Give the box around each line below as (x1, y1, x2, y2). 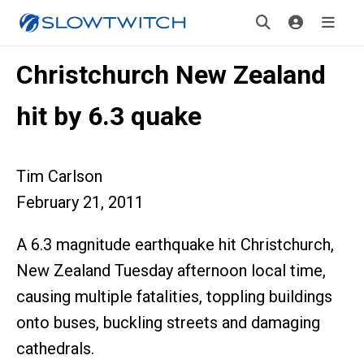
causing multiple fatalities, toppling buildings (16, 287, 332, 306)
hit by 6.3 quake (16, 101, 201, 132)
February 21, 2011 (16, 193, 144, 212)
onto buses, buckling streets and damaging (16, 313, 320, 332)
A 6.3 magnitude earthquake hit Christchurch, (16, 235, 334, 254)
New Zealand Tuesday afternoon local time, (16, 261, 326, 280)
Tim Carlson (16, 167, 102, 186)
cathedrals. (16, 339, 94, 358)
